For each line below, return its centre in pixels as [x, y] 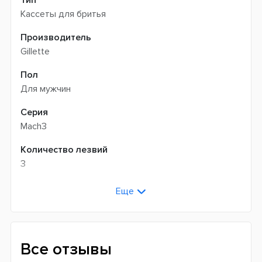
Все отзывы [66, 249]
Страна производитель [73, 187]
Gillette [35, 51]
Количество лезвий [64, 149]
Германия [40, 201]
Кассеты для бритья [63, 14]
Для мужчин [46, 89]
